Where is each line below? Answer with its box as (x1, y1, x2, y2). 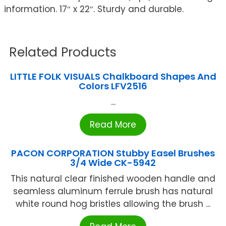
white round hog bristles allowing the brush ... (16, 197, 210, 210)
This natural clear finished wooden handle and (11, 172, 215, 185)
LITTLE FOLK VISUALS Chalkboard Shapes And (10, 70, 216, 83)
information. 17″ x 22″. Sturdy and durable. (4, 3, 184, 15)
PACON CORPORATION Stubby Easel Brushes (11, 146, 215, 159)
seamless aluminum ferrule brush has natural (13, 185, 213, 197)
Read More (90, 118, 136, 131)
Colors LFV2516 (79, 79, 147, 92)
